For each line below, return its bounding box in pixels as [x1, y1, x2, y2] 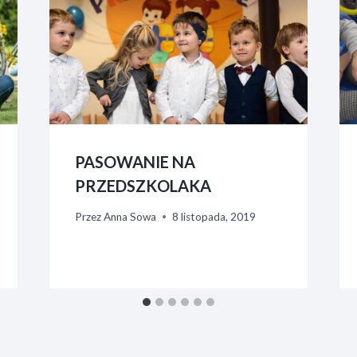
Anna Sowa [103, 210, 156, 223]
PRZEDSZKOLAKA [74, 176, 211, 196]
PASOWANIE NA [74, 152, 195, 172]
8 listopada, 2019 [171, 210, 256, 223]
